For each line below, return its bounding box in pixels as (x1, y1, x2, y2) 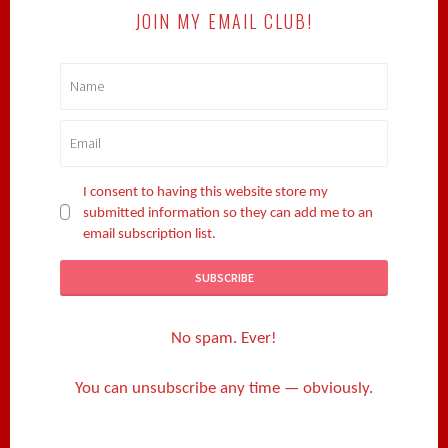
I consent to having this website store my (82, 184, 328, 200)
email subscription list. (82, 226, 216, 242)
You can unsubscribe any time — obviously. (75, 380, 373, 398)
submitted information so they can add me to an (82, 205, 373, 221)
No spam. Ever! (171, 329, 277, 347)
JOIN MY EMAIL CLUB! (135, 8, 313, 34)
